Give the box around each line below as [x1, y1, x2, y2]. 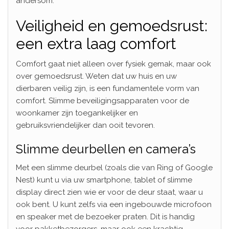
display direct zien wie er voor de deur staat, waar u [16, 187, 203, 197]
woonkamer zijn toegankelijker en [16, 108, 138, 118]
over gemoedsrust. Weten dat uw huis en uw [16, 71, 177, 81]
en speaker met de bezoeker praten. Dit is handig [16, 212, 195, 221]
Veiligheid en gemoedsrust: [16, 16, 208, 35]
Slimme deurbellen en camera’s [16, 141, 196, 156]
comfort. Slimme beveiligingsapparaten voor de [16, 96, 189, 105]
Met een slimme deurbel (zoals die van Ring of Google [16, 163, 213, 172]
